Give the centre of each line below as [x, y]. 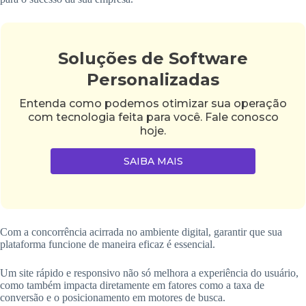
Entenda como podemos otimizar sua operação [153, 104]
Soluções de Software [153, 59]
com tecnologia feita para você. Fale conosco [153, 117]
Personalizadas [153, 80]
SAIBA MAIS [153, 162]
